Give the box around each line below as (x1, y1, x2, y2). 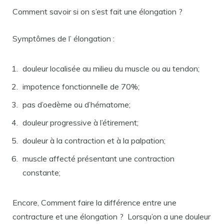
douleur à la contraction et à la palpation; (22, 135, 165, 145)
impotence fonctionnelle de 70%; (22, 81, 139, 91)
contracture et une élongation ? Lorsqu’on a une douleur (12, 211, 210, 221)
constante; (22, 167, 60, 177)
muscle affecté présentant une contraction (22, 153, 174, 163)
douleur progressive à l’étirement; (22, 117, 138, 127)
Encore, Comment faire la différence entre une (12, 197, 176, 207)
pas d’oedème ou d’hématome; (22, 99, 130, 109)
